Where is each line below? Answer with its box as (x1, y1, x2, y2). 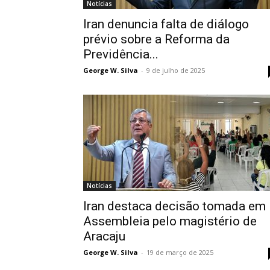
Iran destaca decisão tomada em (83, 199, 266, 213)
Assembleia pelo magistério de (83, 214, 257, 228)
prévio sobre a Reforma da (83, 32, 230, 46)
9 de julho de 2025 (146, 66, 205, 75)
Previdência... (83, 47, 159, 61)
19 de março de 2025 (146, 248, 213, 257)
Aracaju (83, 229, 125, 243)
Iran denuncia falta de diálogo (83, 17, 249, 31)
